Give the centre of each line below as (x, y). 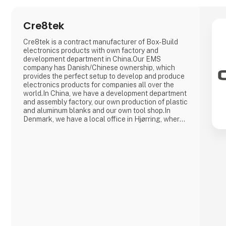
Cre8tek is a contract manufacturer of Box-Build (101, 42)
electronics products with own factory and (91, 51)
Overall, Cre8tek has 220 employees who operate (103, 145)
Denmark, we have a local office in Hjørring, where (104, 119)
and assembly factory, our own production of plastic (106, 102)
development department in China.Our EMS (92, 59)
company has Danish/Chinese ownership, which (99, 68)
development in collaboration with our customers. (102, 136)
